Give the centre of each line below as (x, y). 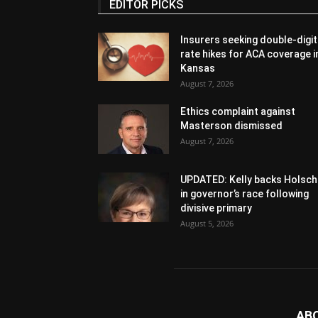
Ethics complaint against (238, 111)
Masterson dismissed (231, 125)
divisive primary (216, 208)
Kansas (198, 68)
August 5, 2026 (207, 223)
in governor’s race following (245, 193)
